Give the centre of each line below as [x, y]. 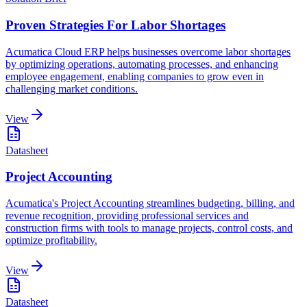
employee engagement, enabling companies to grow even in [135, 76]
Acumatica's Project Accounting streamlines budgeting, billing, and [150, 204]
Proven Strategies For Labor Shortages [115, 25]
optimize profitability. [51, 241]
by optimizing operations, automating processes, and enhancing [142, 64]
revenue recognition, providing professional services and [127, 216]
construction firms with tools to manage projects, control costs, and [149, 228]
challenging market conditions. [72, 88]
